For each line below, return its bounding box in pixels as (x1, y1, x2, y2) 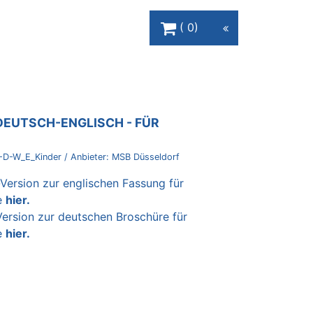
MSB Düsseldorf (112, 152, 180, 163)
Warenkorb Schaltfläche (149, 9, 275, 23)
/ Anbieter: (64, 152, 112, 163)
